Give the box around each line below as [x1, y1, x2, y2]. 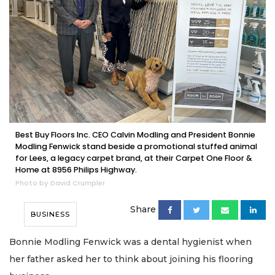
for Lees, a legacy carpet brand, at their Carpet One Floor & [15, 152, 252, 163]
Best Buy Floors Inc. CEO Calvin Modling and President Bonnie [15, 129, 255, 140]
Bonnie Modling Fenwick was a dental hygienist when [9, 236, 252, 247]
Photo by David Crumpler [15, 177, 105, 188]
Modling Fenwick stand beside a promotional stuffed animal [15, 141, 257, 152]
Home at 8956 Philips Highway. [15, 164, 137, 175]
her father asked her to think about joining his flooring [9, 253, 253, 265]
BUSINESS [31, 209, 70, 219]
